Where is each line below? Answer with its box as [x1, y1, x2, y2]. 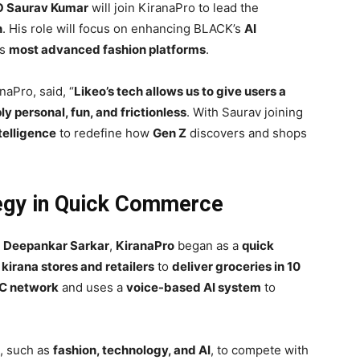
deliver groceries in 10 [172, 259, 301, 275]
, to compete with [211, 342, 309, 358]
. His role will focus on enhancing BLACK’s [2, 21, 244, 37]
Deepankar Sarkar [3, 238, 109, 254]
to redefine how [56, 125, 153, 141]
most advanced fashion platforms [9, 42, 206, 58]
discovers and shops [186, 125, 307, 141]
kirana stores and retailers [2, 259, 154, 275]
